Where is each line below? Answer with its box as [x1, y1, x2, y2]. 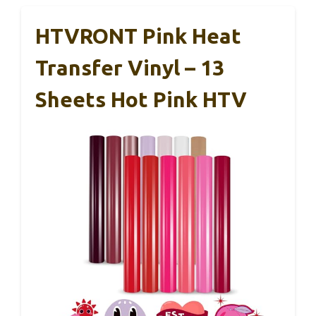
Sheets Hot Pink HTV [35, 87, 247, 112]
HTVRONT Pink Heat [35, 24, 241, 49]
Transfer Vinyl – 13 [35, 56, 224, 80]
